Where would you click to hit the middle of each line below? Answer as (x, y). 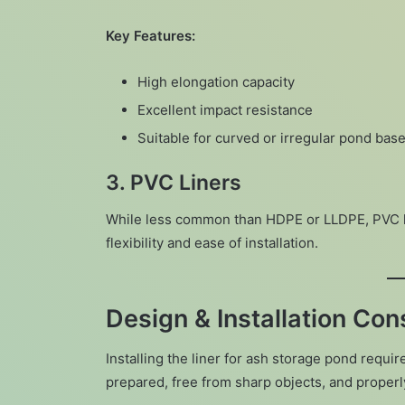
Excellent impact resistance (225, 110)
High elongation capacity (216, 82)
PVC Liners (186, 183)
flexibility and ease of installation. (212, 242)
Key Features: (151, 36)
